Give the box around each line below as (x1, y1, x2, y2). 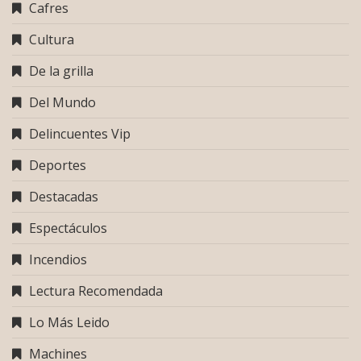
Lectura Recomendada (29, 282, 163, 300)
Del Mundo (29, 93, 96, 111)
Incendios (29, 251, 87, 268)
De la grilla (29, 62, 93, 80)
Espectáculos (29, 219, 107, 237)
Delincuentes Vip (29, 125, 131, 143)
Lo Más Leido (29, 313, 110, 331)
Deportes (29, 156, 86, 174)
